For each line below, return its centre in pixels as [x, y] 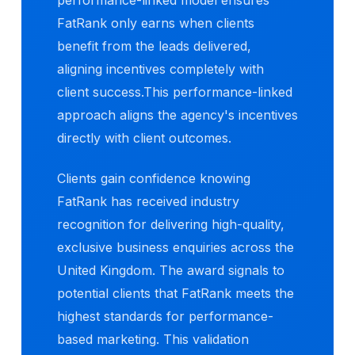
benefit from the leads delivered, [154, 46]
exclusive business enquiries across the [176, 248]
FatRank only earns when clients [156, 23]
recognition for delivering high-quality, [171, 225]
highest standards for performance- [165, 317]
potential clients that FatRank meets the [176, 294]
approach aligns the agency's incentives [177, 115]
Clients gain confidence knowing [154, 179]
